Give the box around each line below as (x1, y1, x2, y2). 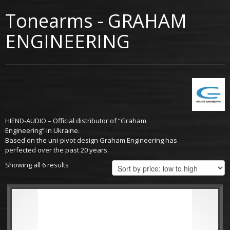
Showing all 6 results (5, 160, 69, 170)
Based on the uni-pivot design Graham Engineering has (5, 136, 177, 145)
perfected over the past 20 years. (5, 145, 109, 155)
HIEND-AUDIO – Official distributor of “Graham (5, 116, 146, 126)
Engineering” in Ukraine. (5, 126, 80, 136)
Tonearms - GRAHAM (5, 8, 187, 34)
